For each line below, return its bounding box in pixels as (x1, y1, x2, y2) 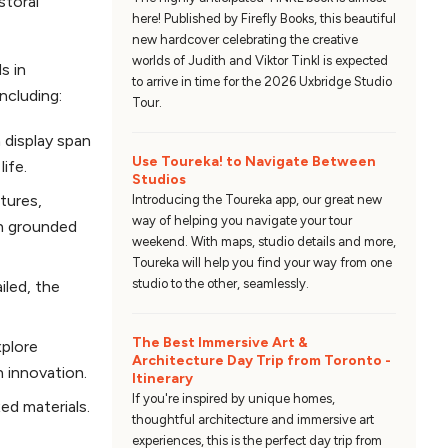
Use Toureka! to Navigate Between (131, 152, 376, 170)
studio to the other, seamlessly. (131, 275, 309, 291)
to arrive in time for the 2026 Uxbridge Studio (131, 73, 392, 89)
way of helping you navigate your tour (131, 212, 352, 228)
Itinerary (131, 369, 193, 387)
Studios (131, 170, 186, 188)
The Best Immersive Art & (131, 333, 308, 351)
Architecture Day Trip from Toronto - (131, 351, 391, 369)
